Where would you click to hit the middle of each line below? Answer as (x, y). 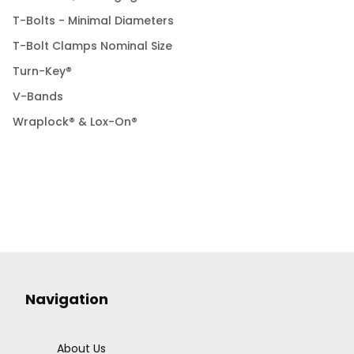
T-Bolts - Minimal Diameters (93, 21)
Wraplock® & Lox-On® (75, 122)
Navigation (67, 299)
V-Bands (38, 97)
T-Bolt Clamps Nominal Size (92, 46)
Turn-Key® (42, 72)
